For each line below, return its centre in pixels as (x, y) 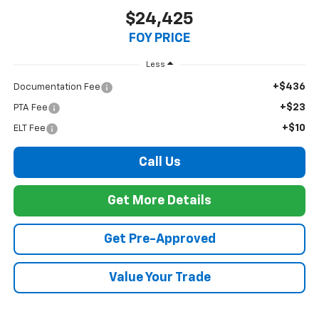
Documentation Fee (57, 87)
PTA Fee (30, 108)
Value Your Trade (159, 277)
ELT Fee (29, 128)
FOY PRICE (159, 39)
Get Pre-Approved (159, 239)
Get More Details (159, 200)
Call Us (159, 162)
